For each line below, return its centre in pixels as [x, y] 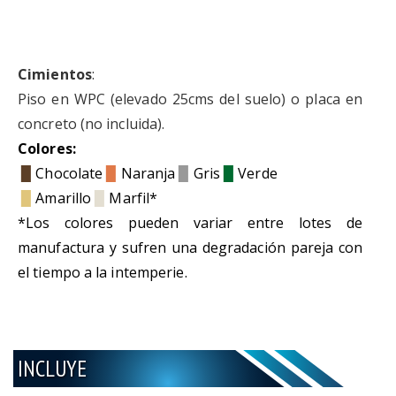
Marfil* [133, 198]
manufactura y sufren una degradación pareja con [190, 247]
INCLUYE [52, 368]
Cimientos [55, 74]
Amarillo [65, 198]
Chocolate [69, 173]
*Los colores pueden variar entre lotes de [190, 222]
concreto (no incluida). [91, 123]
